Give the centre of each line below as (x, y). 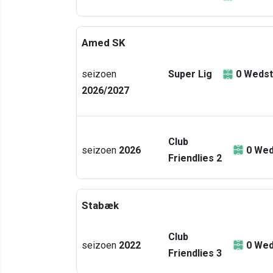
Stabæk (100, 205)
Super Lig (190, 74)
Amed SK (104, 43)
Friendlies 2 (195, 158)
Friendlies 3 (195, 253)
